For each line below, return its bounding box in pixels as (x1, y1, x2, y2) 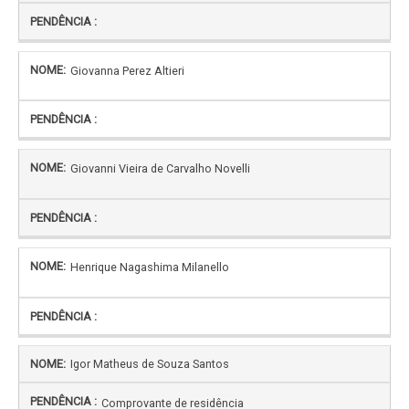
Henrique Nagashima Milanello (70, 260, 229, 275)
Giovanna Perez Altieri (70, 63, 184, 78)
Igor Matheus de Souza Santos (70, 357, 229, 372)
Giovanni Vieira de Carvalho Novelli (70, 162, 250, 176)
